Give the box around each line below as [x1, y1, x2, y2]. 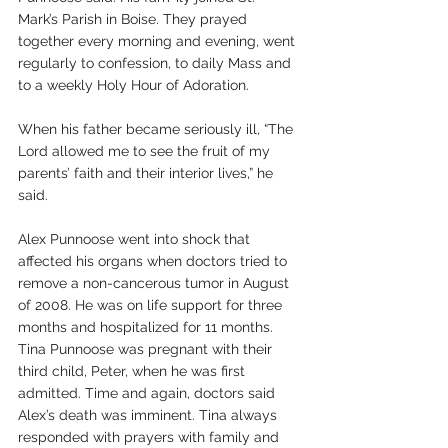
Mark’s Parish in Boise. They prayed [18, 11, 251, 28]
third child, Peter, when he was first [18, 363, 249, 380]
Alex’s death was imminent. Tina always [18, 407, 281, 424]
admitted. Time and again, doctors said [18, 385, 279, 402]
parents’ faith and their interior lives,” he [18, 165, 277, 182]
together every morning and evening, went [18, 33, 299, 50]
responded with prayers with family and [18, 429, 283, 446]
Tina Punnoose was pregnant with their [18, 341, 276, 358]
